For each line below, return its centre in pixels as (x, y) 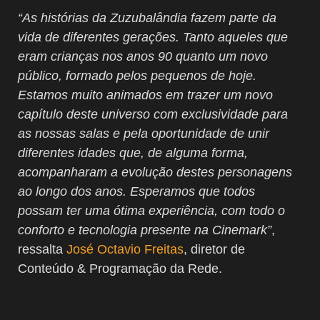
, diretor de (214, 249)
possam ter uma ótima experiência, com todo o (151, 210)
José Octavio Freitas (125, 249)
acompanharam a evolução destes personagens (155, 172)
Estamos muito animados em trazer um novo (145, 95)
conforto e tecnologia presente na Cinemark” (145, 230)
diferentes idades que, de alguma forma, (133, 152)
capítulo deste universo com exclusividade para (153, 114)
